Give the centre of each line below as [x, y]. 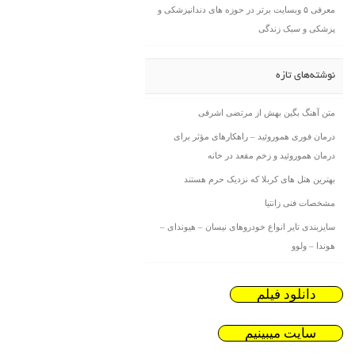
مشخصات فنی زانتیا [300, 203]
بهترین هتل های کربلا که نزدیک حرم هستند [260, 179]
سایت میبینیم [281, 333]
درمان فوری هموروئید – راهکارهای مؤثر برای [254, 136]
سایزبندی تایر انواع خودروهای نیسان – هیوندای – [248, 227]
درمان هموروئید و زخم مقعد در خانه [271, 155]
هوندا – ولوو [313, 246]
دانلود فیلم [286, 294]
